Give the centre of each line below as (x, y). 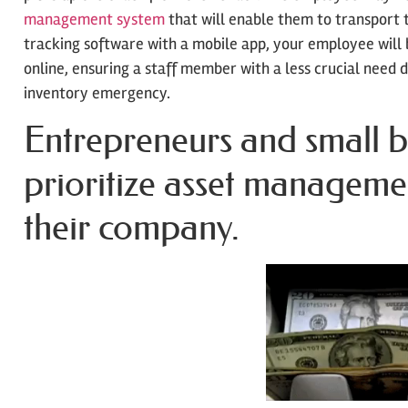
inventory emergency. (97, 92)
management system (94, 19)
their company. (132, 228)
